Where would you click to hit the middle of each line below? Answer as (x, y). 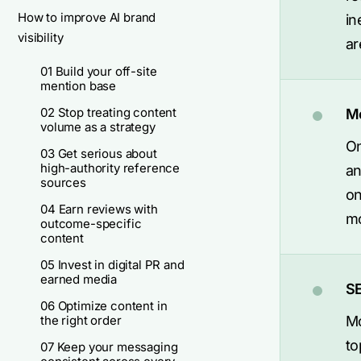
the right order (81, 320)
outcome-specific (91, 224)
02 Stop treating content (109, 112)
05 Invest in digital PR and (112, 265)
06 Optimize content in (104, 306)
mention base (79, 86)
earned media (79, 279)
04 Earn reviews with (99, 209)
